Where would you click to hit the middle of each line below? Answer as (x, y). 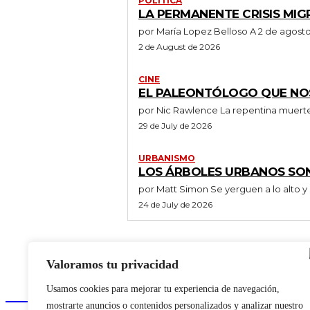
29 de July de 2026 (175, 125)
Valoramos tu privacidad (112, 264)
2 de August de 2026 (179, 46)
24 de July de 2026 (175, 204)
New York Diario (76, 292)
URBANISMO (167, 158)
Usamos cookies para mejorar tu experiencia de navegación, (163, 289)
